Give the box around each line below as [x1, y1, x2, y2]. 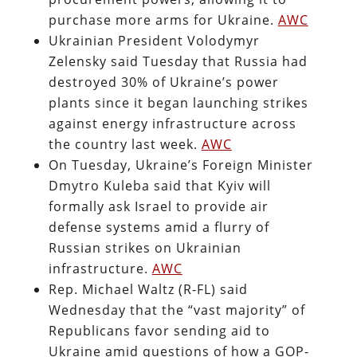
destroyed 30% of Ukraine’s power [48, 73, 279, 91]
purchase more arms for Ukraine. [48, 10, 278, 29]
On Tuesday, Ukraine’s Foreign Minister [48, 155, 313, 174]
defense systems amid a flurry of [48, 218, 269, 236]
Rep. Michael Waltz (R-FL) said [48, 280, 248, 298]
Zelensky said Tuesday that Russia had [48, 52, 308, 70]
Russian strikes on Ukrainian [48, 238, 241, 257]
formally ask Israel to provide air [48, 197, 269, 215]
